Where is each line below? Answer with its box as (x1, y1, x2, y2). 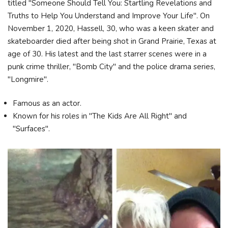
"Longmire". (8, 74, 50, 84)
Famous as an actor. (13, 98, 83, 108)
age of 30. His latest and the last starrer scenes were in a (8, 48, 207, 59)
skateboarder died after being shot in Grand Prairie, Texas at (8, 36, 216, 46)
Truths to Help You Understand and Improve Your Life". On (8, 10, 210, 21)
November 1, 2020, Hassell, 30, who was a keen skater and (8, 23, 214, 34)
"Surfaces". (13, 124, 52, 134)
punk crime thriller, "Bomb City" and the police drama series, (8, 61, 215, 72)
